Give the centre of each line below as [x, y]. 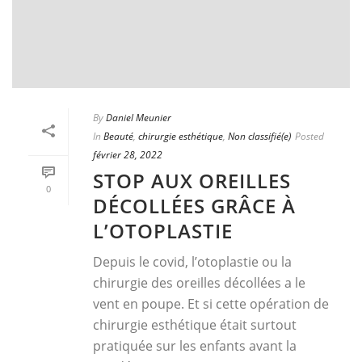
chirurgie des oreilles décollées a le [199, 283]
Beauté [118, 137]
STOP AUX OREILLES [192, 181]
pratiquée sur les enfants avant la [195, 346]
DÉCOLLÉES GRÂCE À [194, 206]
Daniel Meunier [139, 118]
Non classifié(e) [259, 137]
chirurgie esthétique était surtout [195, 325]
